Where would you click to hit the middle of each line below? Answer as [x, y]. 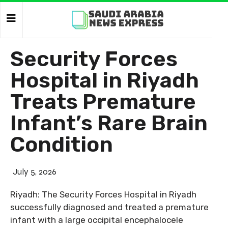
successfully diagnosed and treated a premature [109, 207]
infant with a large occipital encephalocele [97, 220]
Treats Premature [103, 102]
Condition [62, 145]
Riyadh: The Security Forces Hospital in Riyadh [103, 194]
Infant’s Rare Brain [109, 123]
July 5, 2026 [35, 172]
